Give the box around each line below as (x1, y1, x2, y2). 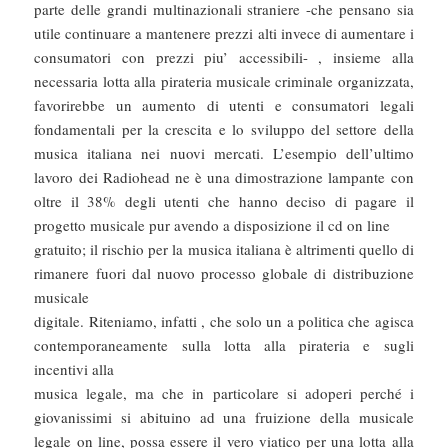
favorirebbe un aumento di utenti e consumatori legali (34, 95, 414, 116)
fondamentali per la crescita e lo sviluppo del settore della (34, 119, 414, 140)
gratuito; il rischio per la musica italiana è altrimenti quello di (34, 239, 414, 260)
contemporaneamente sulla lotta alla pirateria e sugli (34, 335, 414, 356)
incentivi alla (34, 359, 115, 380)
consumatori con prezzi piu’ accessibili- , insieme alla (34, 47, 414, 68)
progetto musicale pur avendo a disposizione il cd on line (34, 215, 391, 236)
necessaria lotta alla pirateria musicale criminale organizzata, (34, 71, 414, 92)
